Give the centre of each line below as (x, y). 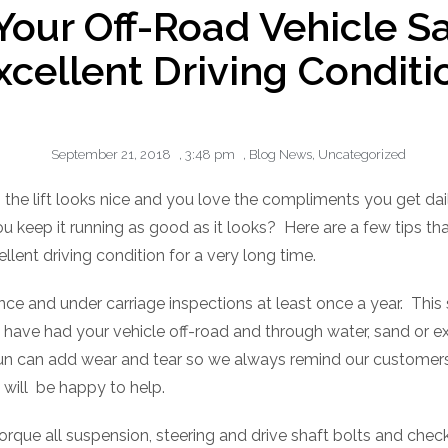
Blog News (280, 155)
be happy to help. (100, 388)
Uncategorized (361, 155)
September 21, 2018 (110, 155)
